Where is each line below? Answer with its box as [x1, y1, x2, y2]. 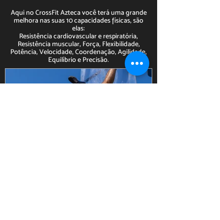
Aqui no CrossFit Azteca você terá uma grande [10, 8, 147, 16]
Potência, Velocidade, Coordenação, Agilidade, [10, 48, 147, 55]
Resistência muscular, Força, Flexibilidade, [17, 40, 140, 48]
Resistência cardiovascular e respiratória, [19, 32, 138, 40]
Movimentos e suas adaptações [17, 187, 162, 200]
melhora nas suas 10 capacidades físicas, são [14, 16, 143, 24]
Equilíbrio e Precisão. [48, 55, 109, 63]
